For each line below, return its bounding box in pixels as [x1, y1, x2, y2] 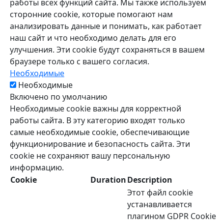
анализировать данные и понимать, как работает [10, 21, 202, 32]
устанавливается [127, 199, 192, 210]
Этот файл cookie [127, 187, 193, 198]
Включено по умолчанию [10, 91, 107, 103]
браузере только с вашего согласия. [10, 56, 149, 67]
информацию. [10, 162, 64, 173]
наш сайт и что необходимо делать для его [10, 32, 176, 44]
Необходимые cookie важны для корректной [10, 103, 181, 114]
